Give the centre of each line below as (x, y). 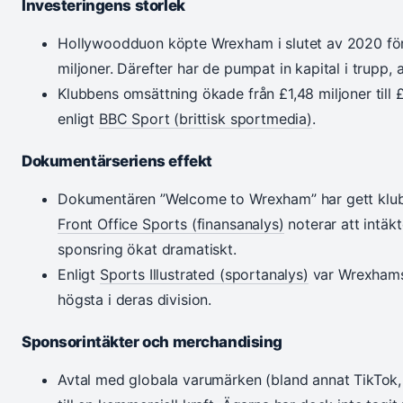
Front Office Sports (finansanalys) (171, 224)
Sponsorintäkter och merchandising (152, 342)
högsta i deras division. (135, 300)
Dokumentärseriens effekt (117, 161)
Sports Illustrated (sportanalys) (204, 275)
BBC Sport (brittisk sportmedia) (205, 119)
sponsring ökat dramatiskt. (147, 250)
